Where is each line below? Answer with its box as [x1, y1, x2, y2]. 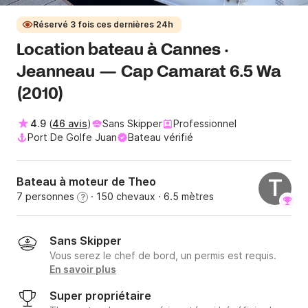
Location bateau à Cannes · [16, 40, 229, 62]
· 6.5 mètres [155, 190, 214, 203]
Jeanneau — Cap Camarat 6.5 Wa [16, 62, 281, 84]
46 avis [52, 118, 87, 130]
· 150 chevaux [88, 190, 155, 203]
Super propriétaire [49, 289, 151, 303]
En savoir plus [49, 263, 116, 276]
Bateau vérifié [128, 131, 193, 144]
